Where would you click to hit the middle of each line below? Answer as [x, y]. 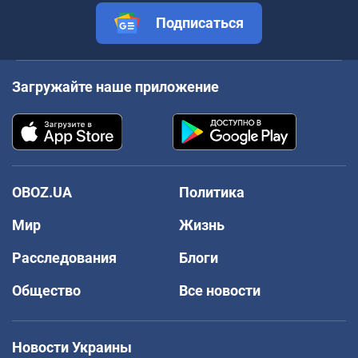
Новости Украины [72, 347]
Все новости [220, 290]
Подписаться [200, 22]
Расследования [64, 257]
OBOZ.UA [42, 192]
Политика [212, 192]
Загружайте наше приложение [115, 86]
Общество [46, 290]
